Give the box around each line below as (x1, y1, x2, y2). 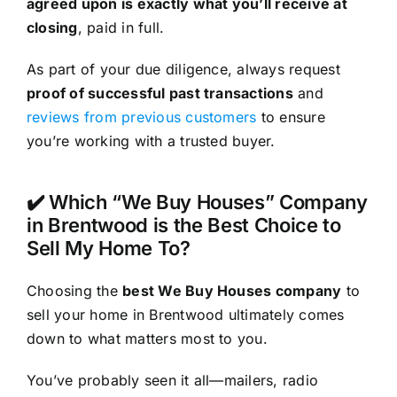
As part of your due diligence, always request (26, 60, 340, 79)
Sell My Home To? (26, 237, 191, 261)
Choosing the (26, 282, 123, 300)
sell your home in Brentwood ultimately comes (26, 306, 345, 324)
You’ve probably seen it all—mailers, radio (26, 371, 319, 390)
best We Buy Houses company (122, 282, 342, 300)
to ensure (256, 108, 325, 127)
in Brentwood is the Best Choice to (26, 214, 341, 237)
